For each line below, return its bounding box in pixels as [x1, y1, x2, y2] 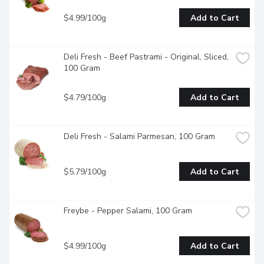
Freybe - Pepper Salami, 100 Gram [64, 205, 192, 217]
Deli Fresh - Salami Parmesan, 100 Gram [64, 131, 215, 143]
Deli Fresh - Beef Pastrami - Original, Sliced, [64, 51, 229, 63]
